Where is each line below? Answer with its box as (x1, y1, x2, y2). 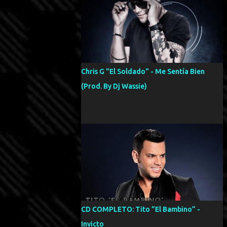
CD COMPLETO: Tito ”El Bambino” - (81, 205, 200, 213)
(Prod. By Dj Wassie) (81, 82, 147, 90)
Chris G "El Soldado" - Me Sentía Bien (81, 67, 205, 75)
